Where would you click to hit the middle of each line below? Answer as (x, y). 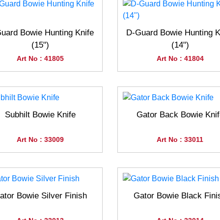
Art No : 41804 (180, 59)
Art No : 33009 (40, 140)
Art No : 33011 (180, 140)
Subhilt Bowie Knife (40, 115)
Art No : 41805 (40, 59)
